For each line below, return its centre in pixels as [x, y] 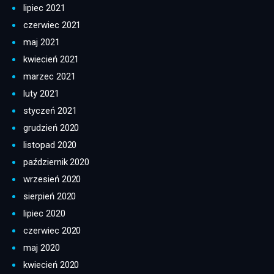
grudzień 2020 [51, 128]
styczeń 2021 [50, 111]
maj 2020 [42, 248]
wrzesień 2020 [52, 180]
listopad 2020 [50, 145]
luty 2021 [41, 94]
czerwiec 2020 [52, 231]
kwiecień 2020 [51, 265]
